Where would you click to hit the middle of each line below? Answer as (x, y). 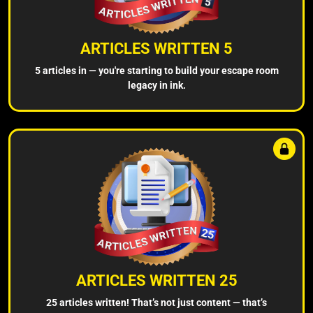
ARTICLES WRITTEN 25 (156, 280)
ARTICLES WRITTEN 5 (156, 48)
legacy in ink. (156, 85)
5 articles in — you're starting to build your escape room (156, 70)
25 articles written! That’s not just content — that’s (156, 302)
